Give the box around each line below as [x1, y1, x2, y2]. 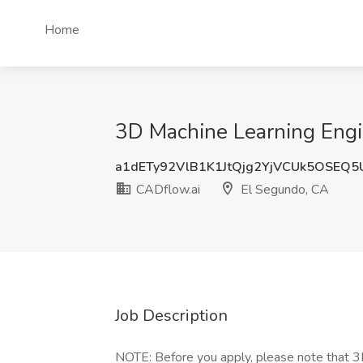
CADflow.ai [133, 181, 200, 199]
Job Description [115, 305, 228, 327]
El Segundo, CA [237, 181, 329, 199]
